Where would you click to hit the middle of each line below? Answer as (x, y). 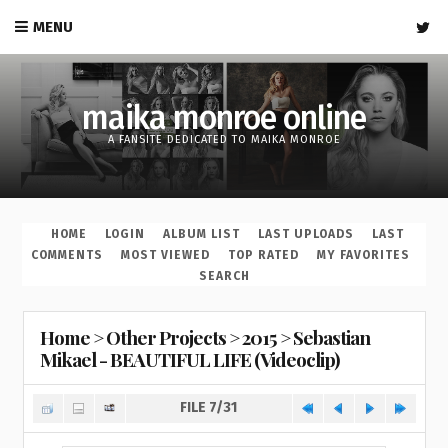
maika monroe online (224, 118)
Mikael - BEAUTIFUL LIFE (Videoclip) (189, 359)
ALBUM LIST (201, 234)
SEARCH (224, 276)
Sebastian (331, 337)
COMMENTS (67, 255)
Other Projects (165, 337)
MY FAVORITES (363, 255)
